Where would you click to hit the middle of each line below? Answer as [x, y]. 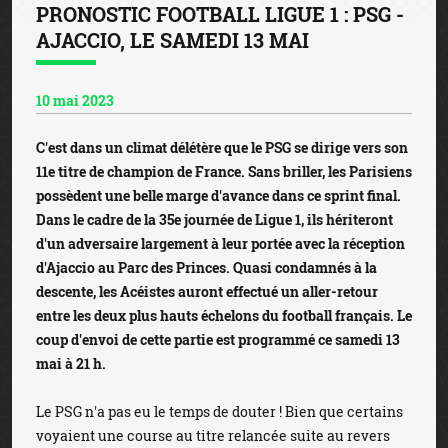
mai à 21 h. [71, 363]
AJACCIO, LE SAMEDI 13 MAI [172, 40]
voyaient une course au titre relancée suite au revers [213, 435]
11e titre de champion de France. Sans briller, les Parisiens [224, 171]
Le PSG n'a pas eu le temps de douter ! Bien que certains [219, 411]
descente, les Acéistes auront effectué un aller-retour [207, 291]
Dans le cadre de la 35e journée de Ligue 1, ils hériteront [214, 219]
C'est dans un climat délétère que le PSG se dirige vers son [222, 147]
